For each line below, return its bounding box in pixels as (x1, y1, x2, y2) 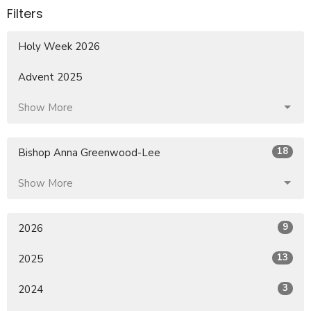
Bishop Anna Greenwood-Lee (18, 145, 160, 160)
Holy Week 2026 (18, 39, 100, 53)
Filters (7, 5, 43, 23)
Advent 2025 (18, 69, 82, 84)
